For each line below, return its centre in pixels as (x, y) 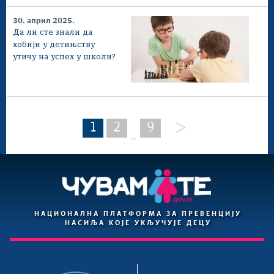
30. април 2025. (44, 21)
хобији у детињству (54, 45)
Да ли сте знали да (53, 32)
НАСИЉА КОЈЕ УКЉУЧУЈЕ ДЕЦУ (138, 224)
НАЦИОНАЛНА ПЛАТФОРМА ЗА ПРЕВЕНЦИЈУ (138, 214)
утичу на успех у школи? (64, 57)
